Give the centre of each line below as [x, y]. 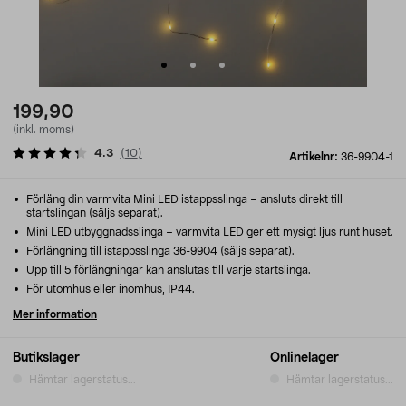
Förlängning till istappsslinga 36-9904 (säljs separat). [159, 251]
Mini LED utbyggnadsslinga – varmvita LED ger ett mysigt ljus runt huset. [208, 232]
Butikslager [46, 358]
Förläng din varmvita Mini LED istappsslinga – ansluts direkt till [183, 199]
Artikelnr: [315, 157]
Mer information [55, 314]
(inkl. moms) [43, 130]
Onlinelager [304, 358]
